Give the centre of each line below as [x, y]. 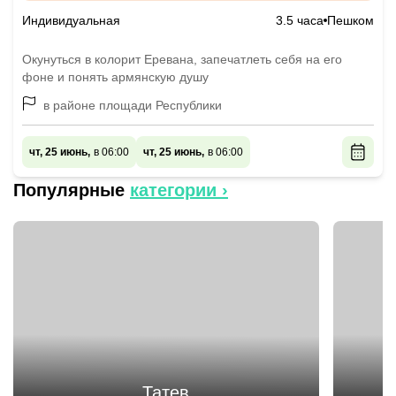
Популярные [69, 190]
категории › [179, 190]
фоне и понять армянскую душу [115, 77]
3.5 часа [300, 20]
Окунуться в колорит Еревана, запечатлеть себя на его [182, 59]
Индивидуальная [71, 20]
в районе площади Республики [133, 105]
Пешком [350, 20]
